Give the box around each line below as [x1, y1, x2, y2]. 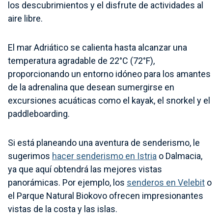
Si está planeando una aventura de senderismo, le [8, 137, 200, 148]
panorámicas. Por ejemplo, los [8, 177, 127, 188]
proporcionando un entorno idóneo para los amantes [8, 68, 211, 79]
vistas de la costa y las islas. [8, 203, 117, 214]
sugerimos [8, 150, 52, 161]
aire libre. [8, 13, 43, 24]
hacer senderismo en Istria [52, 150, 157, 161]
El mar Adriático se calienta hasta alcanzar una [8, 42, 187, 53]
